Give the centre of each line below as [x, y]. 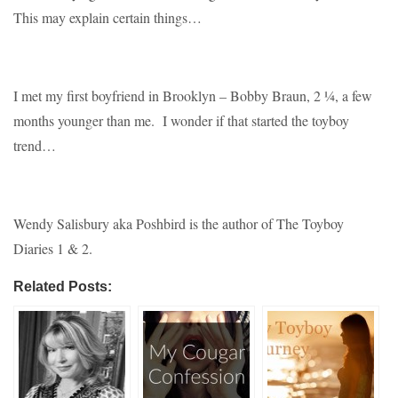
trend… [35, 145]
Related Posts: [63, 286]
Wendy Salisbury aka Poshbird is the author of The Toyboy [179, 223]
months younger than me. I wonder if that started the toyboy [181, 120]
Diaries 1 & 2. [53, 248]
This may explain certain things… [107, 17]
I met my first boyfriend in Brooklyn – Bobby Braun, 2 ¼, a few [193, 95]
